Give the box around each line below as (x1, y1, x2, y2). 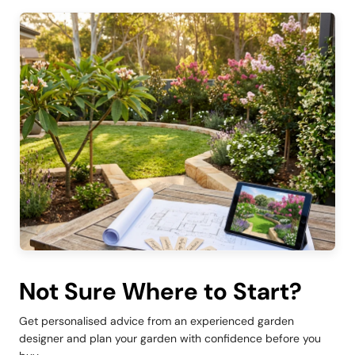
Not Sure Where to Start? (19, 276, 302, 307)
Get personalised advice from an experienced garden (19, 314, 294, 329)
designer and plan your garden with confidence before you (19, 331, 321, 346)
